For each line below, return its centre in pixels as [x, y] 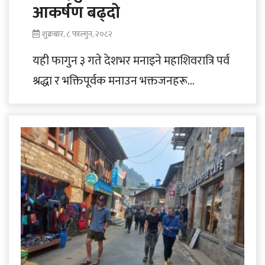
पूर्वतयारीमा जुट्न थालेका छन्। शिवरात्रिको [120, 101]
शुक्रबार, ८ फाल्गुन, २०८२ [77, 34]
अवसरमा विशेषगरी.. [75, 121]
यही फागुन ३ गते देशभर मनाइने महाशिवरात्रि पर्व [131, 61]
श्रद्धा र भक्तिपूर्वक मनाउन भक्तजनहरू [110, 81]
